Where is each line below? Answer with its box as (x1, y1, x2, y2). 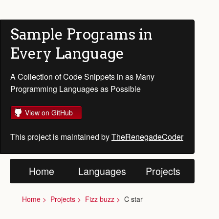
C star (124, 194, 143, 204)
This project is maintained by (10, 131, 111, 142)
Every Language (10, 44, 124, 62)
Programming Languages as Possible (10, 83, 141, 94)
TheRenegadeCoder (111, 131, 183, 142)
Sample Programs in (10, 25, 153, 43)
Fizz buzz (85, 194, 114, 204)
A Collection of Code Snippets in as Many (10, 71, 154, 82)
